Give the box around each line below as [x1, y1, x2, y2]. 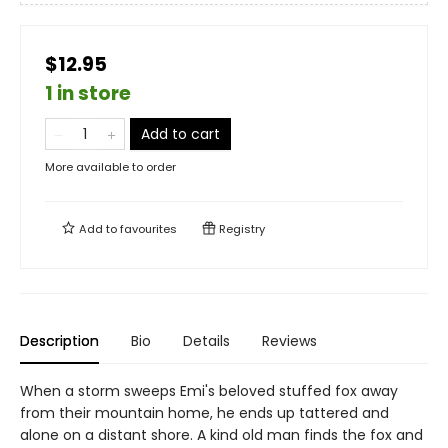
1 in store [45, 80, 131, 107]
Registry [216, 221, 265, 237]
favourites [120, 221, 177, 237]
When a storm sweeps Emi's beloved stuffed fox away [20, 381, 398, 401]
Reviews [262, 331, 317, 351]
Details [183, 331, 230, 351]
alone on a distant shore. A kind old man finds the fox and [20, 425, 423, 445]
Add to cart [141, 124, 220, 144]
